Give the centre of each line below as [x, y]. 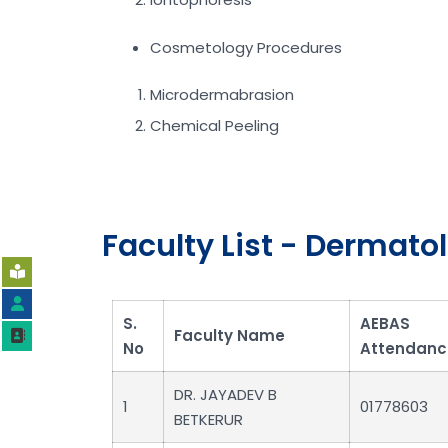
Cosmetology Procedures [245, 47]
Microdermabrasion [221, 95]
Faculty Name [229, 335]
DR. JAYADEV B [225, 394]
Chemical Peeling [214, 126]
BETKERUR [208, 419]
